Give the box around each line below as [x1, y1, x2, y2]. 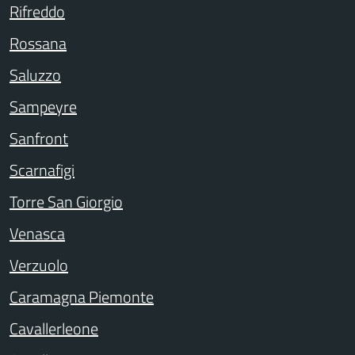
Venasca [10, 221, 65, 246]
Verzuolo [10, 253, 68, 277]
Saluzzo [10, 63, 61, 87]
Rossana [10, 31, 67, 55]
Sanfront [10, 126, 68, 151]
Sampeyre [10, 94, 77, 119]
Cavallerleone [10, 316, 98, 341]
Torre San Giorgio [10, 189, 123, 214]
